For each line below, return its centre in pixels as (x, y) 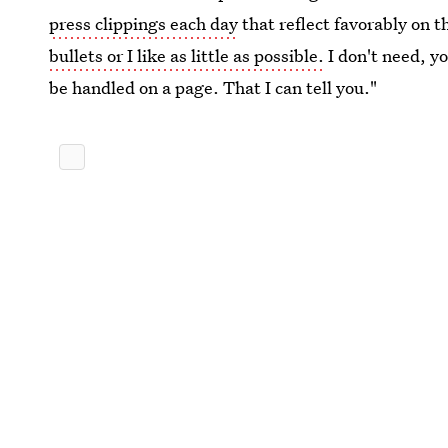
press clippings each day (144, 23)
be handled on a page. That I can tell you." (213, 87)
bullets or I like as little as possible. (187, 55)
